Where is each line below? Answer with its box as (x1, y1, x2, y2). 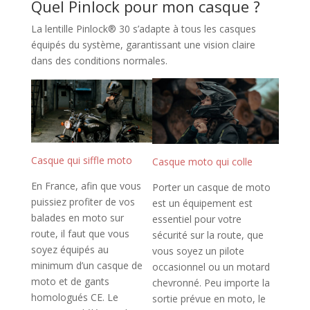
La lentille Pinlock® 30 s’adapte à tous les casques (30, 21, 256, 35)
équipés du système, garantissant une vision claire (30, 37, 255, 51)
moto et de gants (30, 275, 109, 289)
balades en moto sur (30, 211, 124, 225)
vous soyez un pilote (152, 244, 244, 258)
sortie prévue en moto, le (152, 292, 266, 306)
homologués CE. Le (30, 291, 118, 304)
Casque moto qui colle (152, 155, 253, 169)
